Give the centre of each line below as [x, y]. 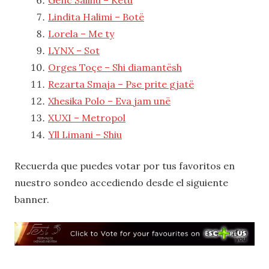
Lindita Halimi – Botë [96, 17]
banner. [32, 199]
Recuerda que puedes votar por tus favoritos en [125, 165]
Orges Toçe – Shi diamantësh [115, 67]
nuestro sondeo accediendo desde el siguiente [121, 182]
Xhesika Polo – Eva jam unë [109, 101]
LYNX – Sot [74, 50]
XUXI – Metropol [87, 117]
